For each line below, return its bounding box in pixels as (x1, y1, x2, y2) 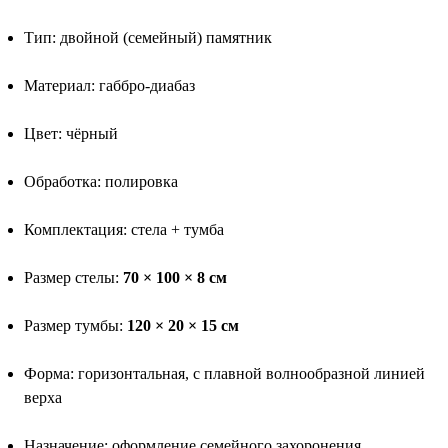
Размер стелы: (24, 268, 123, 286)
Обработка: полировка (24, 172, 178, 190)
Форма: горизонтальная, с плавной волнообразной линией (24, 364, 425, 382)
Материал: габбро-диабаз (24, 76, 195, 94)
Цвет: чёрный (24, 124, 118, 142)
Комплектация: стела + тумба (24, 220, 224, 238)
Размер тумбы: (24, 316, 127, 334)
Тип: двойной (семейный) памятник (24, 28, 272, 46)
